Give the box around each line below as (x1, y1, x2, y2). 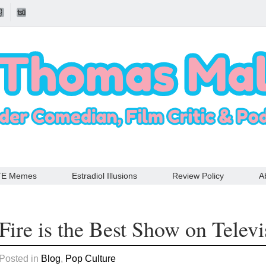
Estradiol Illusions (72, 171, 137, 180)
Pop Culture (65, 254, 116, 264)
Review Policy (172, 171, 224, 180)
